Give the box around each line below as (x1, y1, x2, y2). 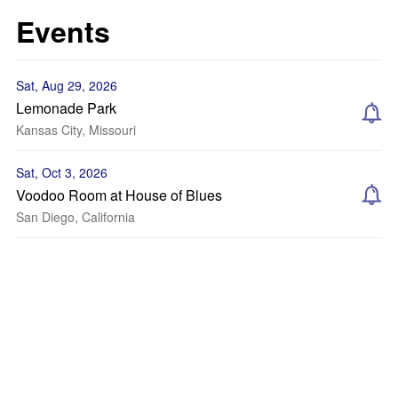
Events (16, 11, 110, 52)
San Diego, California (16, 208, 135, 226)
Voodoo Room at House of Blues (16, 185, 222, 205)
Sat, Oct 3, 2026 (16, 163, 107, 181)
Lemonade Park (16, 98, 116, 118)
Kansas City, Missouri (16, 121, 136, 139)
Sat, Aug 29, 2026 (16, 76, 117, 94)
